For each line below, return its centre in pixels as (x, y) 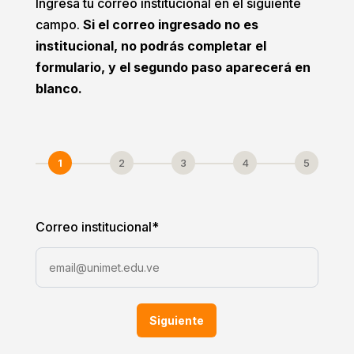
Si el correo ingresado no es (170, 24)
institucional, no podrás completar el (151, 45)
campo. (59, 24)
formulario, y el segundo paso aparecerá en (173, 67)
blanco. (58, 88)
